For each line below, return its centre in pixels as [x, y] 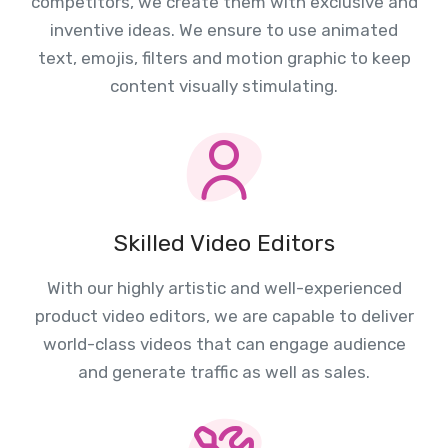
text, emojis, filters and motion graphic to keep [224, 57]
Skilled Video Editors [224, 242]
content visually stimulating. [224, 85]
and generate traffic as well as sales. [224, 371]
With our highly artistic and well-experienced [224, 287]
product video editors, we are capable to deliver [224, 315]
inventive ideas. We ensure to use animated [224, 29]
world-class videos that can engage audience [224, 343]
